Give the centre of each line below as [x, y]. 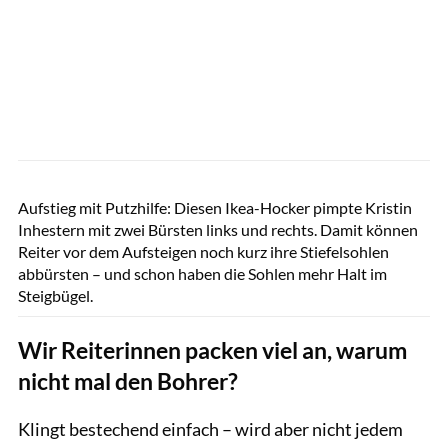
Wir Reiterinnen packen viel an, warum [212, 350]
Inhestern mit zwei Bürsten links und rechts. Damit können [218, 229]
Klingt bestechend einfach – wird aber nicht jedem [210, 428]
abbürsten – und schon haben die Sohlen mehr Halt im [202, 273]
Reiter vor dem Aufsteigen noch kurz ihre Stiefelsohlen [203, 251]
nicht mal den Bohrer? [128, 381]
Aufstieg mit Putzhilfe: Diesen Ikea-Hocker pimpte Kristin [215, 207]
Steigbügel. [55, 295]
